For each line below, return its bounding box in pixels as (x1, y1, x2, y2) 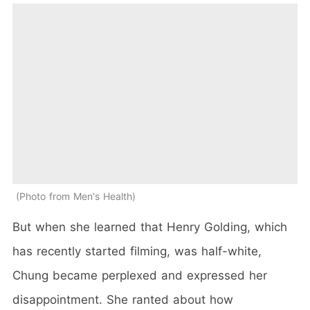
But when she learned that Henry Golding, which (12, 219, 287, 234)
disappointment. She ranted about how (12, 292, 233, 307)
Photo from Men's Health (19, 190, 132, 202)
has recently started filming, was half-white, (12, 244, 262, 258)
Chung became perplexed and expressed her (12, 268, 267, 282)
